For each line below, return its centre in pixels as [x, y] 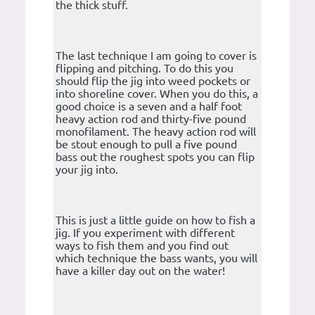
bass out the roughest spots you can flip [155, 157]
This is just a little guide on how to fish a [155, 220]
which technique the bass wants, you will [156, 258]
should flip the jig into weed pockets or [153, 81]
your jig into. [87, 170]
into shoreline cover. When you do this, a [157, 94]
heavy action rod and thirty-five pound [151, 119]
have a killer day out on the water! [140, 271]
